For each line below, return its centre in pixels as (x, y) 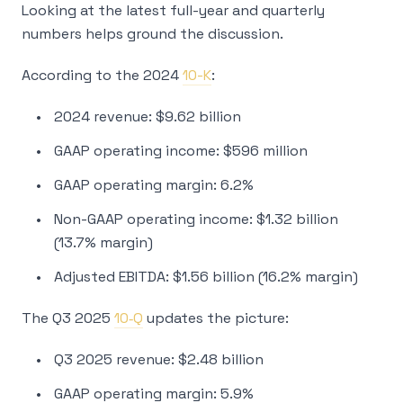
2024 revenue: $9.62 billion (148, 116)
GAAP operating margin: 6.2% (154, 185)
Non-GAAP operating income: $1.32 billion (196, 219)
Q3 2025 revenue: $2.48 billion (159, 359)
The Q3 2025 (68, 318)
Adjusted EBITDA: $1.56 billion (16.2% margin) (206, 277)
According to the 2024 (102, 75)
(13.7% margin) (103, 242)
